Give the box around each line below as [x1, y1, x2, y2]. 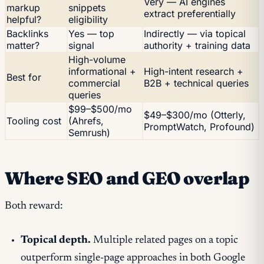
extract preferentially [144, 8, 236, 20]
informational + [68, 65, 136, 78]
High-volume [68, 54, 126, 66]
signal [68, 39, 94, 52]
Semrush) [68, 127, 110, 139]
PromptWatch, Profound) [144, 121, 255, 133]
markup [6, 2, 40, 14]
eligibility [68, 14, 108, 26]
